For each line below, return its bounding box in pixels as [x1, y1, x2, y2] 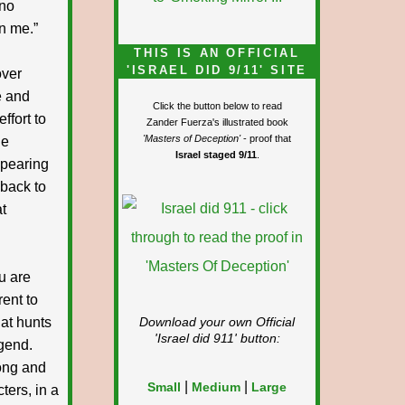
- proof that [240, 133, 291, 144]
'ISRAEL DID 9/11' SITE [126, 63, 308, 77]
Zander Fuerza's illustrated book [146, 117, 288, 127]
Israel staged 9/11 [174, 149, 257, 160]
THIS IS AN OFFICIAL [134, 46, 300, 60]
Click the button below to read [152, 100, 282, 111]
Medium [192, 381, 240, 394]
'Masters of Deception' [143, 133, 240, 144]
